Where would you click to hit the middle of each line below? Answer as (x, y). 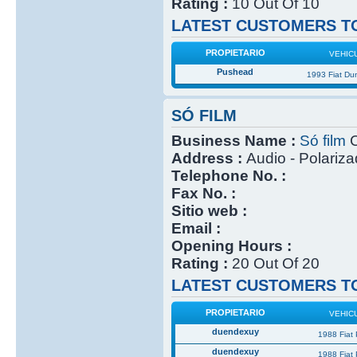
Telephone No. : (228, 175)
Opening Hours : (231, 245)
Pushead (235, 72)
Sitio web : (209, 210)
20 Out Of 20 (275, 263)
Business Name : (235, 140)
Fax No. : (203, 193)
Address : (208, 158)
